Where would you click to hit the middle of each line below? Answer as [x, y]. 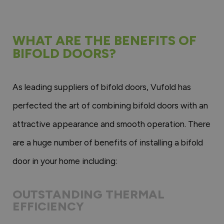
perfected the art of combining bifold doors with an [110, 105]
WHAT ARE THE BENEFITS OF [104, 40]
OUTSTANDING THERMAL [88, 194]
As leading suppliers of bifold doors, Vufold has [102, 87]
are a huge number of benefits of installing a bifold [108, 142]
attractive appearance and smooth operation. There [111, 124]
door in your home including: [65, 161]
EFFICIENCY [48, 206]
